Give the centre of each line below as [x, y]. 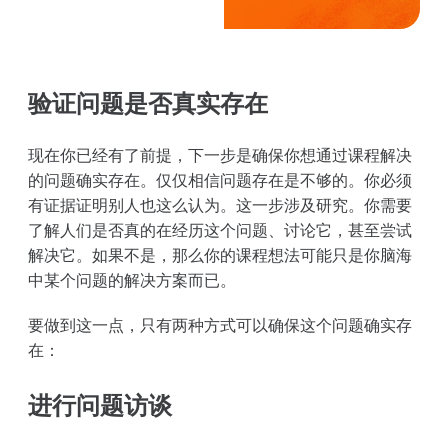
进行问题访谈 [100, 405]
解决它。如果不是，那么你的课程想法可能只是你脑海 [220, 254]
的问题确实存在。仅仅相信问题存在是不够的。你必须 [220, 179]
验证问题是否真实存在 [148, 103]
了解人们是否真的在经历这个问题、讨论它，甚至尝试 [220, 229]
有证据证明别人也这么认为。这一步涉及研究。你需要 [220, 204]
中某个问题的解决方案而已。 [132, 279]
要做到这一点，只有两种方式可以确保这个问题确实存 [220, 324]
